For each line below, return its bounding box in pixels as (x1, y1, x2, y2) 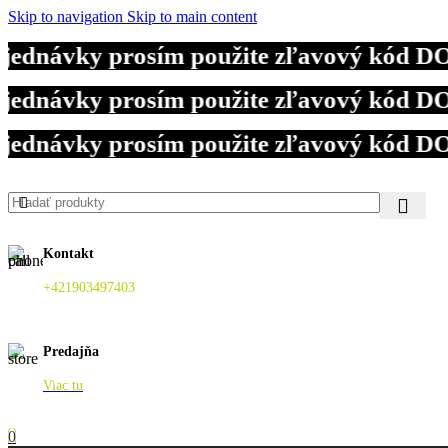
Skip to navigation (8, 8, 127, 25)
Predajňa (43, 344, 99, 360)
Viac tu (43, 378, 83, 394)
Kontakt (43, 245, 94, 261)
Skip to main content (127, 8, 257, 25)
